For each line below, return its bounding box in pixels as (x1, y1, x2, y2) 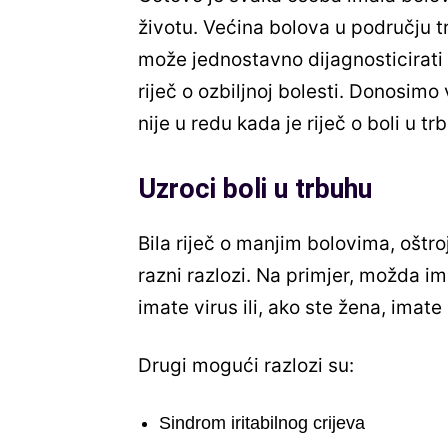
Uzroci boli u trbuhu (138, 173, 372, 206)
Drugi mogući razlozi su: (138, 354, 359, 378)
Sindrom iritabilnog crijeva (159, 413, 365, 434)
